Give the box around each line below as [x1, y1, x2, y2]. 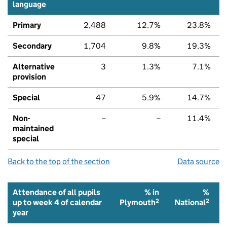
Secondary [13, 41, 52, 51]
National [174, 198, 206, 208]
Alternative [13, 61, 55, 71]
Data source [177, 156, 219, 166]
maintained [13, 123, 54, 133]
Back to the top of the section [8, 156, 110, 166]
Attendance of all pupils [13, 187, 100, 197]
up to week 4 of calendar [13, 197, 102, 207]
